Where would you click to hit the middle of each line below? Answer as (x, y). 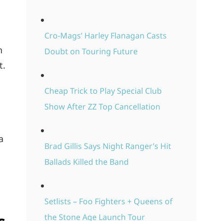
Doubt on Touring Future (91, 52)
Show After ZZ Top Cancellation (102, 107)
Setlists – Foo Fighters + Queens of (108, 202)
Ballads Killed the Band (86, 162)
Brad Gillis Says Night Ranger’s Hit (108, 146)
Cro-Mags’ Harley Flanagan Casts (105, 36)
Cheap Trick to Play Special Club (103, 91)
